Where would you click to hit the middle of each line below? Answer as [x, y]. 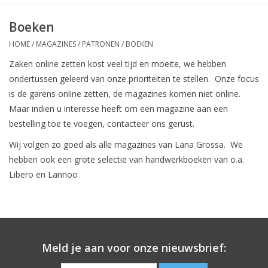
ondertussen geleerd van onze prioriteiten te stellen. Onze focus [134, 78]
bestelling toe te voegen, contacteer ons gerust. [102, 123]
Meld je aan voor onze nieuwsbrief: [134, 247]
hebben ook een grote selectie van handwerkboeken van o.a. [127, 159]
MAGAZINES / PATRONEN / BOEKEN [95, 44]
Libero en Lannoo [43, 174]
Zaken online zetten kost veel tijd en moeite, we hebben [118, 63]
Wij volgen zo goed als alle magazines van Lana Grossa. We [126, 144]
